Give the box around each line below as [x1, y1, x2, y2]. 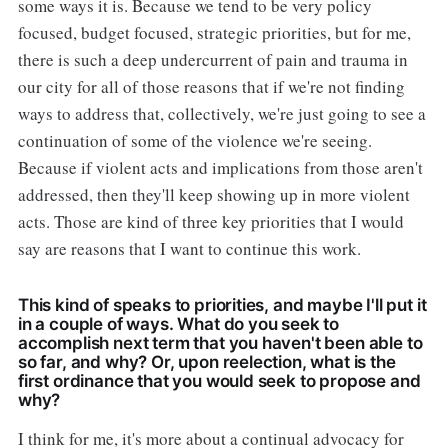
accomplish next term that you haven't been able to [17, 332, 423, 353]
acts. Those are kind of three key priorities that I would [17, 209, 404, 233]
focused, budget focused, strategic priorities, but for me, [17, 20, 411, 44]
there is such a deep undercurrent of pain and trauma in [17, 47, 408, 71]
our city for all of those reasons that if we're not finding [17, 74, 405, 98]
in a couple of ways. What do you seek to [17, 313, 340, 334]
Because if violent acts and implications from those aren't [17, 155, 423, 179]
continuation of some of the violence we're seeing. [17, 128, 372, 152]
